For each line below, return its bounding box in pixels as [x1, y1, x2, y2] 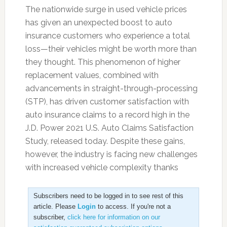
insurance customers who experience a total [25, 31, 190, 41]
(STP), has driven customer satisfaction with [25, 97, 189, 106]
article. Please [33, 203, 78, 210]
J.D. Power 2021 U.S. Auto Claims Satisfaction [25, 123, 194, 133]
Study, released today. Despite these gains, [25, 136, 185, 146]
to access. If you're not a [95, 203, 171, 210]
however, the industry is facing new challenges [25, 149, 198, 159]
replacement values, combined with [25, 70, 159, 80]
